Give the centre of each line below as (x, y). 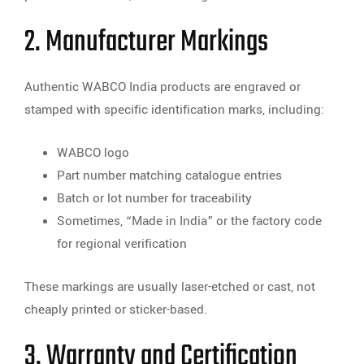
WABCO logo (93, 153)
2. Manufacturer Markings (146, 43)
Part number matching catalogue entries (169, 176)
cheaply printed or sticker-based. (116, 310)
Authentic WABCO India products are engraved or (162, 87)
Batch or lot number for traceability (154, 199)
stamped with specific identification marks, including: (174, 110)
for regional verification (122, 244)
